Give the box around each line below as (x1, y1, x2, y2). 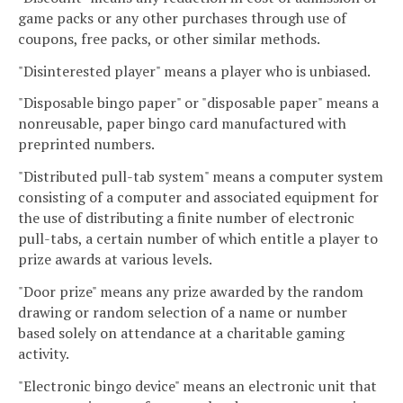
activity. (18, 344, 69, 364)
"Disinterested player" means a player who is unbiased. (18, 60, 371, 81)
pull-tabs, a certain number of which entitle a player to (18, 228, 378, 249)
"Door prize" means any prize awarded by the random (18, 282, 363, 302)
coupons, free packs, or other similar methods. (18, 28, 320, 49)
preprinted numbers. (18, 134, 155, 155)
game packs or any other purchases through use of (18, 7, 346, 28)
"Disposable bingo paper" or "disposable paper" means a (18, 93, 379, 113)
